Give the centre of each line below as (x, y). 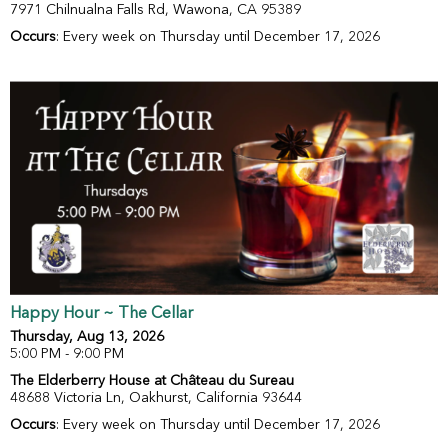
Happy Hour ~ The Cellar (101, 314)
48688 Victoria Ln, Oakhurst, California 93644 (156, 398)
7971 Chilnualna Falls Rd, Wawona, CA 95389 (155, 10)
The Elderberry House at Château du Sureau (152, 381)
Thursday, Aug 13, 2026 (87, 337)
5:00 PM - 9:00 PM (67, 354)
